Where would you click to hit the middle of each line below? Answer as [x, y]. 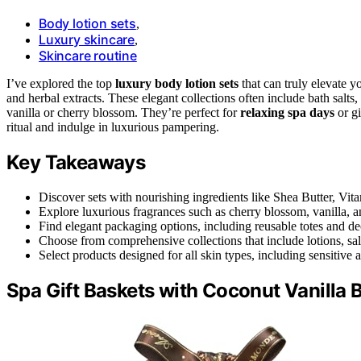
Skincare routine [88, 55]
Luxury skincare [87, 39]
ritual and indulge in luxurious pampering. [113, 127]
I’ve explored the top [61, 83]
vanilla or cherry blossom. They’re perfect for [123, 112]
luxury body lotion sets [177, 83]
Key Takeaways [76, 162]
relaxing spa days [287, 112]
